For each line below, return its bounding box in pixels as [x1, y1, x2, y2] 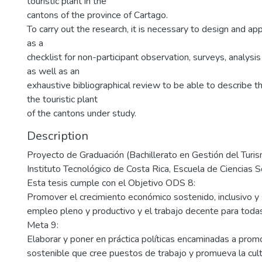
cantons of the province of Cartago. [27, 9, 168, 22]
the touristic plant [27, 93, 98, 106]
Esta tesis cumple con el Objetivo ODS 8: [27, 177, 195, 189]
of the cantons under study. [27, 107, 136, 120]
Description [27, 128, 88, 144]
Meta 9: [27, 219, 58, 232]
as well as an [27, 65, 80, 78]
